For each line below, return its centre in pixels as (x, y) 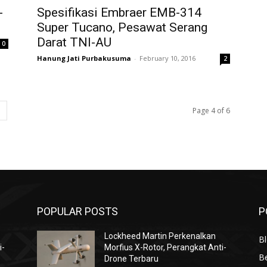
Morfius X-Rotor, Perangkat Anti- (166, 247)
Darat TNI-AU (74, 42)
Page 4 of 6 (211, 111)
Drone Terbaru (132, 259)
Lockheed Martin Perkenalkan (160, 236)
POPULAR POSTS (77, 211)
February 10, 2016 (167, 58)
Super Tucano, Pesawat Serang (122, 27)
